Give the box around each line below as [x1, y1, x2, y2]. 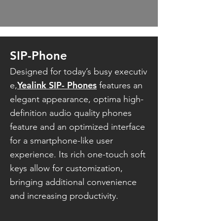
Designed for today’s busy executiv [10, 66, 147, 77]
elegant [10, 94, 42, 105]
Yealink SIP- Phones [17, 79, 97, 91]
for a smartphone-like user [10, 135, 113, 146]
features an [99, 80, 145, 91]
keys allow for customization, [10, 163, 123, 174]
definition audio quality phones [10, 108, 132, 118]
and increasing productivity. [10, 190, 118, 201]
